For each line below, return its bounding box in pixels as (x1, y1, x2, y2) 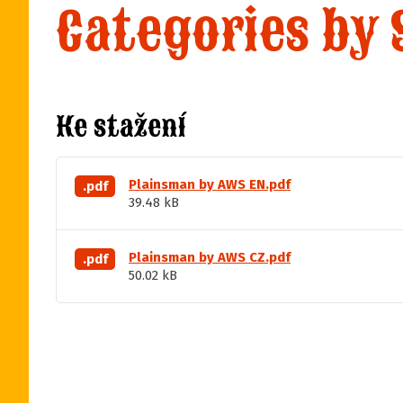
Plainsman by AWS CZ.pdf (129, 249, 291, 265)
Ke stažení (56, 108, 185, 146)
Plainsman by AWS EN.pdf (129, 176, 291, 193)
